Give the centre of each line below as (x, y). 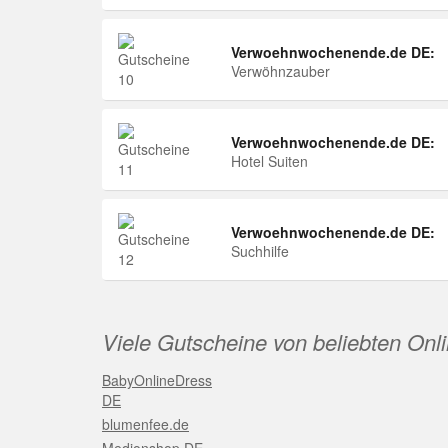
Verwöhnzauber (280, 71)
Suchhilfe (260, 251)
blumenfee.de (145, 424)
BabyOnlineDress (157, 380)
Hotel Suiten (269, 161)
